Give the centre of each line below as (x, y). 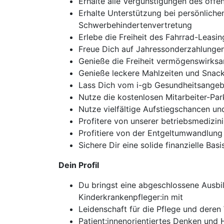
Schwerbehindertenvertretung (135, 25)
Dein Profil (79, 165)
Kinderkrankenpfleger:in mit (131, 197)
